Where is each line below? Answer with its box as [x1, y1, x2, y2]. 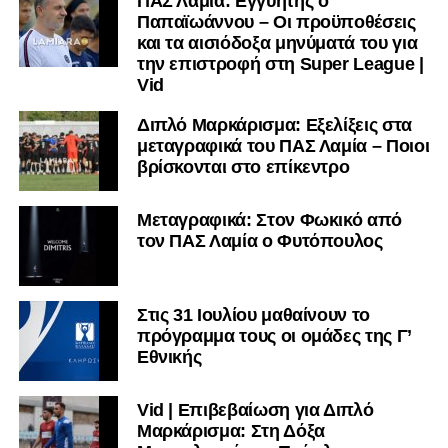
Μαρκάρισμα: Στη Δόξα [136, 421, 325, 442]
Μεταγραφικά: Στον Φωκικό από [136, 210, 403, 231]
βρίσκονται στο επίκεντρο [136, 157, 350, 178]
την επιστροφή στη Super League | [136, 54, 424, 75]
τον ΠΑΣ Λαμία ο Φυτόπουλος [136, 231, 383, 252]
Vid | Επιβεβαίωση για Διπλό [136, 400, 374, 421]
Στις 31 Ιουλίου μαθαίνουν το [136, 305, 371, 326]
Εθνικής [136, 347, 202, 368]
